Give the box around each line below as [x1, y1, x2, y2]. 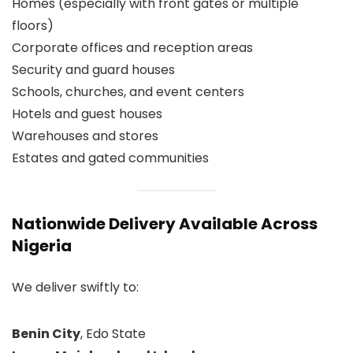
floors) [12, 16, 54, 35]
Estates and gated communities [12, 148, 209, 167]
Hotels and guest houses [12, 104, 162, 123]
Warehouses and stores [12, 126, 158, 145]
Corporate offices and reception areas [12, 38, 253, 57]
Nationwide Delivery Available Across [12, 212, 318, 235]
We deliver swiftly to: [12, 277, 139, 296]
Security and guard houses [12, 60, 175, 79]
